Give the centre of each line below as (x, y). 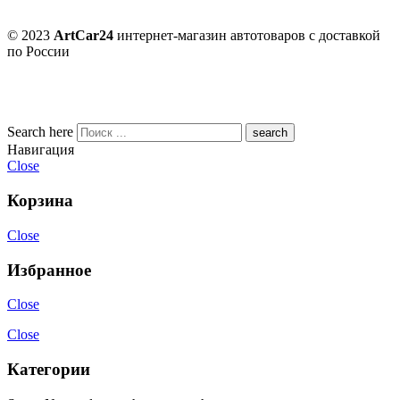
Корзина (40, 201)
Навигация (41, 150)
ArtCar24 (83, 36)
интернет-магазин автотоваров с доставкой (247, 36)
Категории (49, 369)
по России (38, 52)
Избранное (49, 270)
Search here (42, 132)
